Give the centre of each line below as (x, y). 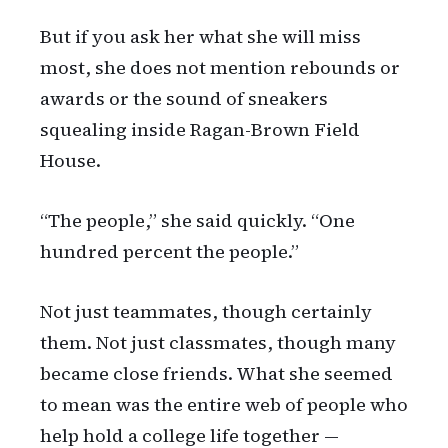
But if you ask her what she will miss (200, 37)
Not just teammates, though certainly (206, 312)
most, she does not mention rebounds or (220, 68)
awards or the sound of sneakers (184, 99)
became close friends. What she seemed (216, 374)
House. (70, 161)
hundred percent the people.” (169, 252)
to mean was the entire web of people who (224, 405)
